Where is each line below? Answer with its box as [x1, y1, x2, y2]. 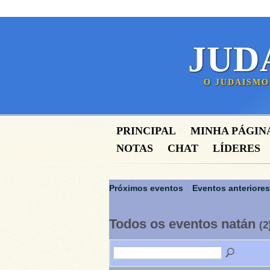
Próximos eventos [109, 183, 183, 193]
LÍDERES [213, 142, 260, 154]
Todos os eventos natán [109, 217, 259, 232]
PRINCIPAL [116, 125, 176, 137]
